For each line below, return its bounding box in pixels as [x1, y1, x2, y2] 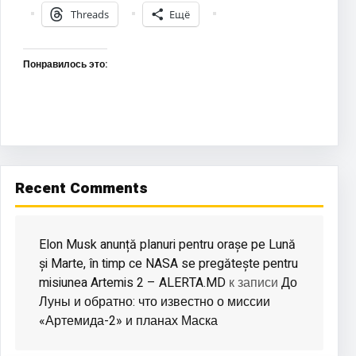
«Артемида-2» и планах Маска [39, 311, 218, 331]
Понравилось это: [23, 56, 107, 72]
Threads [71, 6, 109, 21]
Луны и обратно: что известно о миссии [39, 292, 270, 311]
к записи [226, 275, 281, 289]
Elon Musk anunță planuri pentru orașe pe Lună [39, 234, 296, 254]
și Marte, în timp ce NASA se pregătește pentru [39, 253, 298, 273]
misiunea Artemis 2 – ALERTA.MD [39, 273, 226, 292]
